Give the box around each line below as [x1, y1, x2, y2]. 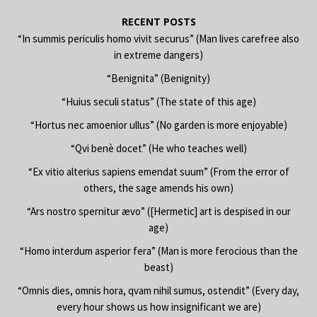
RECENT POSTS [121, 14, 196, 28]
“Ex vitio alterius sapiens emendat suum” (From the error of [28, 164, 289, 178]
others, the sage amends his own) [83, 180, 234, 195]
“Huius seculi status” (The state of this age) [61, 94, 256, 108]
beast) [144, 260, 173, 274]
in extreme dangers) [114, 47, 203, 62]
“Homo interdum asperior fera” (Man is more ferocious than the [19, 243, 298, 258]
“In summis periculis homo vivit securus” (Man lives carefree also [18, 31, 299, 45]
